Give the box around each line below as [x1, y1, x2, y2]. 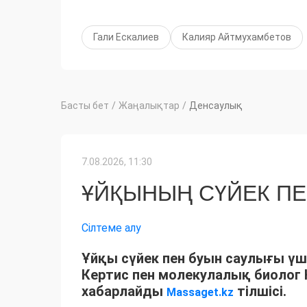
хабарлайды [82, 283, 167, 300]
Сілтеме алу [82, 221, 141, 235]
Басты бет [61, 100, 109, 112]
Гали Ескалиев [93, 32, 159, 43]
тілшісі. [234, 283, 286, 300]
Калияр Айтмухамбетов [182, 32, 291, 43]
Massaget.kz [167, 286, 234, 299]
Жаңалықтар [119, 100, 180, 112]
